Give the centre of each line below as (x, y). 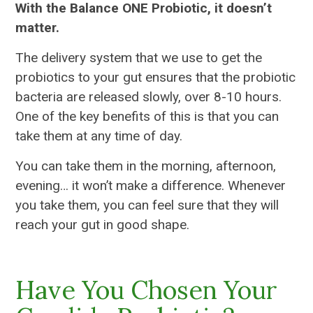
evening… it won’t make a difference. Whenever (151, 186)
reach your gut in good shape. (103, 225)
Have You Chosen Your (147, 290)
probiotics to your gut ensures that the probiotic (156, 78)
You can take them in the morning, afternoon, (146, 166)
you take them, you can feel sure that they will (147, 205)
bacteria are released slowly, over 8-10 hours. (149, 97)
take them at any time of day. (99, 136)
